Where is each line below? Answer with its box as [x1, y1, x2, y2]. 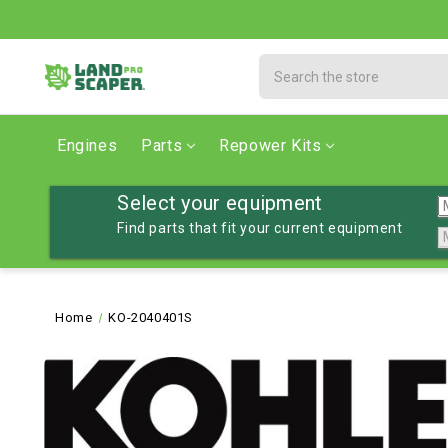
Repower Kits [219, 136, 322, 155]
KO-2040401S [108, 310, 194, 325]
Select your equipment [117, 191, 323, 215]
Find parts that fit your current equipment [117, 220, 403, 236]
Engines [57, 136, 118, 155]
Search [259, 56, 308, 72]
